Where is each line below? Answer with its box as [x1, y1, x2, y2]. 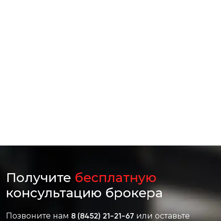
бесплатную [74, 170, 156, 185]
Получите [6, 170, 74, 185]
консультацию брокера [6, 185, 163, 201]
